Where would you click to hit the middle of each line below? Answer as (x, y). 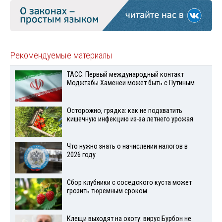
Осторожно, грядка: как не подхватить (124, 111)
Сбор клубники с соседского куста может (129, 183)
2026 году (81, 155)
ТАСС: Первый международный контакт (125, 74)
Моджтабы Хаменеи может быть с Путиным (131, 83)
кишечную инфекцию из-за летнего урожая (130, 119)
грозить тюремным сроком (107, 191)
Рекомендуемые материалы (61, 55)
